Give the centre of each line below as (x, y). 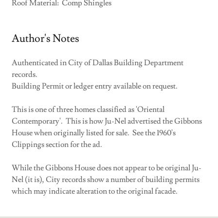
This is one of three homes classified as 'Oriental (88, 109)
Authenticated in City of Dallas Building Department (98, 63)
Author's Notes (45, 39)
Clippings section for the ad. (57, 145)
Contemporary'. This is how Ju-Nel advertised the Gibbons (107, 121)
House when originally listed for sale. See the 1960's (94, 133)
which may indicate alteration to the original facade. (95, 191)
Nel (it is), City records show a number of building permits (106, 180)
